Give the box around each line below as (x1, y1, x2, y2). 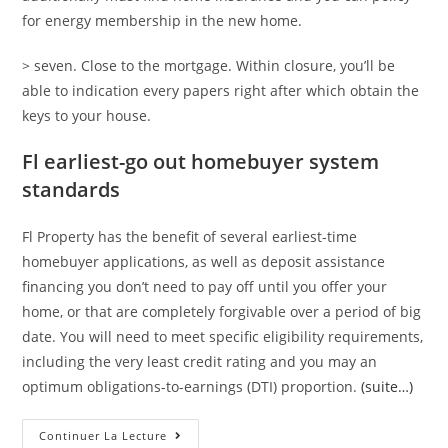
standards (22, 176, 121, 204)
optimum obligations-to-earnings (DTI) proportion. (22, 377, 362, 397)
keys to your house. (22, 106, 152, 126)
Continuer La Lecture (39, 428, 168, 444)
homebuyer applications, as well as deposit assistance (22, 252, 386, 272)
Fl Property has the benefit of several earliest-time (22, 227, 358, 247)
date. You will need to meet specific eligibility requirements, (22, 327, 424, 347)
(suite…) (361, 377, 414, 397)
